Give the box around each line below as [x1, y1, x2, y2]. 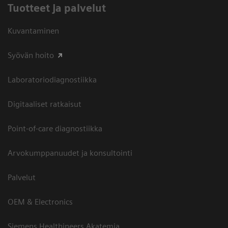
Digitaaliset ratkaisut [8, 99, 81, 109]
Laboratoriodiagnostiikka [8, 75, 97, 85]
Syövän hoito [8, 50, 54, 61]
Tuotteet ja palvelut [8, 2, 106, 15]
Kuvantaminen [8, 26, 59, 36]
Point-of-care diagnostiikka [8, 124, 102, 134]
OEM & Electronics [8, 197, 73, 207]
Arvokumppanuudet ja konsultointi [8, 148, 132, 158]
